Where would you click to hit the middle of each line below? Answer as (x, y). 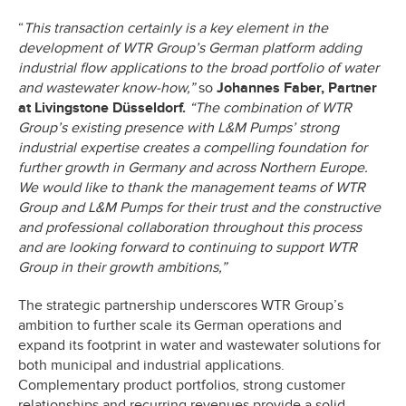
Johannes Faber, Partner (297, 87)
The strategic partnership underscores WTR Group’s (181, 305)
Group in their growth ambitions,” (122, 267)
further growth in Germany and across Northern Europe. (193, 167)
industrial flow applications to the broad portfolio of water (198, 68)
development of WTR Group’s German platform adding (190, 48)
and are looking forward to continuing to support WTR (188, 247)
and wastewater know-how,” (108, 87)
